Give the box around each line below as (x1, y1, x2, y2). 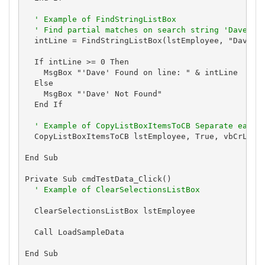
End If (24, 99, 63, 109)
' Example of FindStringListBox (34, 14, 176, 24)
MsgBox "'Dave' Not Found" (24, 89, 162, 98)
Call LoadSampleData (24, 227, 124, 237)
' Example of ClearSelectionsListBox (34, 185, 200, 194)
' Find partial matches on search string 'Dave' (34, 25, 252, 34)
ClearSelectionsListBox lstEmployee (24, 206, 195, 215)
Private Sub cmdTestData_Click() (24, 174, 172, 183)
